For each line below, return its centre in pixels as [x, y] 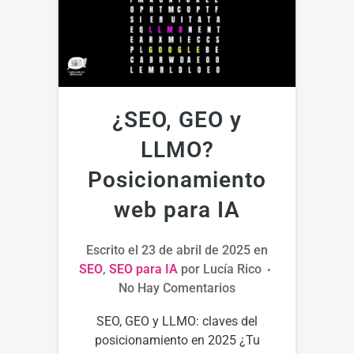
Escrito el [114, 250]
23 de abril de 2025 [196, 250]
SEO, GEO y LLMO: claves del [177, 321]
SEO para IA [143, 269]
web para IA [177, 209]
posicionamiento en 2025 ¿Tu [177, 340]
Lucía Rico [232, 269]
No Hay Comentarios [177, 288]
